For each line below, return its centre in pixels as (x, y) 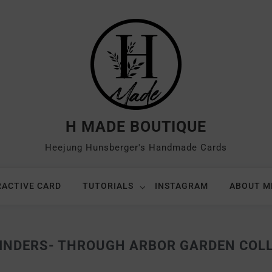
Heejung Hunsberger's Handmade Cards (136, 148)
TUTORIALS (108, 186)
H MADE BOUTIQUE (136, 127)
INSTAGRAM (181, 186)
